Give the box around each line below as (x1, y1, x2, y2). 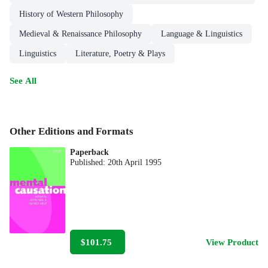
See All (10, 75, 36, 86)
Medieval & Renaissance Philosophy (19, 29, 142, 39)
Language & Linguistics (161, 29, 242, 39)
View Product (206, 236, 258, 247)
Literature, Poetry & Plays (75, 49, 165, 59)
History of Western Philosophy (19, 10, 123, 19)
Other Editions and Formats (10, 125, 133, 137)
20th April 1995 (108, 157, 162, 167)
